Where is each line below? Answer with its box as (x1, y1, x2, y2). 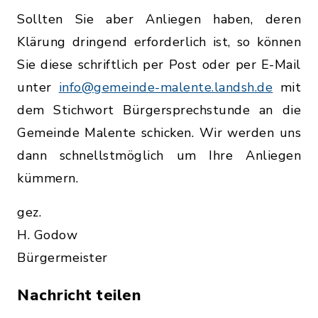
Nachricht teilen (17, 284, 141, 306)
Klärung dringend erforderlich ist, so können (17, 33, 301, 50)
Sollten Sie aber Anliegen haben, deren (17, 10, 301, 28)
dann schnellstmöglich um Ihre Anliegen (17, 146, 301, 164)
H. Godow (17, 226, 77, 243)
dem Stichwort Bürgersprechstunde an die (17, 101, 301, 119)
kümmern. (17, 169, 78, 187)
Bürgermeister (17, 248, 108, 266)
